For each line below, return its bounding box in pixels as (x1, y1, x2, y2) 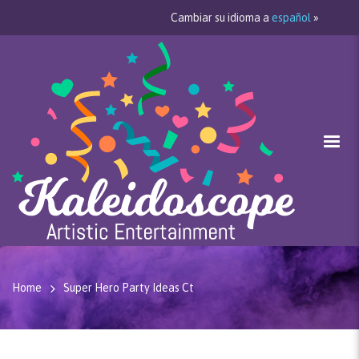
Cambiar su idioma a (171, 11, 272, 24)
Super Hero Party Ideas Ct (63, 281, 194, 294)
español (272, 11, 311, 24)
